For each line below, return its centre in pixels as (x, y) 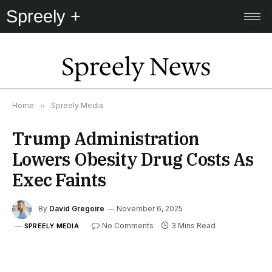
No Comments (127, 226)
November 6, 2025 (150, 209)
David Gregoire (77, 209)
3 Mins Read (193, 226)
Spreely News (136, 67)
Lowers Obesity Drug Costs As (133, 159)
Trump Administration (106, 138)
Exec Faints (59, 180)
